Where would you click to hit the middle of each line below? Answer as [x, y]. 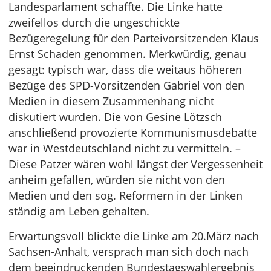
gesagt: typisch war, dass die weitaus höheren [125, 70]
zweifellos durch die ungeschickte [94, 22]
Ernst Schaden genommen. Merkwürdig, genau [127, 54]
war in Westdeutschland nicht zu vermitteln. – [125, 148]
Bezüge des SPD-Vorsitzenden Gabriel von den [126, 85]
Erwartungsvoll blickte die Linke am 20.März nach [134, 236]
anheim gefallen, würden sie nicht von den [117, 180]
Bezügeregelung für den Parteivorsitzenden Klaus [134, 38]
